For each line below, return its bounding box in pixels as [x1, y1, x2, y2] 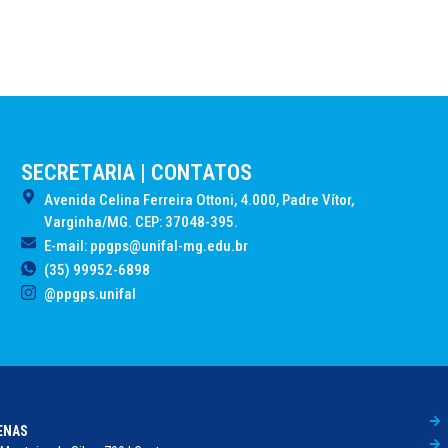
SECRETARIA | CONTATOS [20, 160, 252, 186]
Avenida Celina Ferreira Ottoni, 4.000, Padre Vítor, [44, 191, 355, 210]
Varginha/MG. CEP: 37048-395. [44, 213, 239, 232]
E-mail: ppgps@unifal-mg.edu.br [44, 237, 249, 256]
